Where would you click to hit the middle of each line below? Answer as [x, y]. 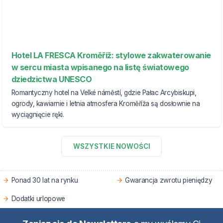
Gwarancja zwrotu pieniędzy [169, 180]
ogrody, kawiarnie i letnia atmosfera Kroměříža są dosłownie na [106, 104]
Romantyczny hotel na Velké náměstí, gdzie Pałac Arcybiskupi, [104, 93]
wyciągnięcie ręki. [38, 115]
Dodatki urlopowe [38, 198]
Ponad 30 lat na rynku [45, 180]
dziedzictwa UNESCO [52, 79]
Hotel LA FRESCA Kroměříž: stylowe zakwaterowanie [111, 55]
